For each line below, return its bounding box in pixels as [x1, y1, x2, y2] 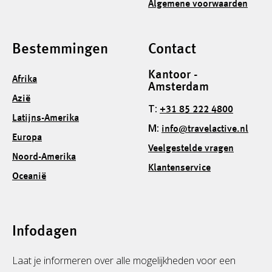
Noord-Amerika [12, 152, 76, 162]
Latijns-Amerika [12, 113, 79, 123]
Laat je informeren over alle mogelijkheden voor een [12, 253, 236, 267]
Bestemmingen [12, 42, 108, 57]
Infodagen [12, 224, 77, 239]
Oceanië [12, 171, 46, 182]
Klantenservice [148, 163, 211, 173]
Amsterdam [148, 81, 209, 93]
